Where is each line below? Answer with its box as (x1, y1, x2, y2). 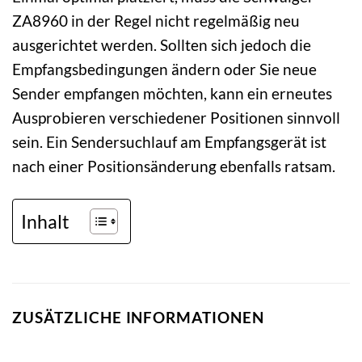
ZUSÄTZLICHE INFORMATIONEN (12, 307, 264, 326)
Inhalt (21, 209, 69, 233)
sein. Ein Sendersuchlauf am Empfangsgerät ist (12, 132, 326, 151)
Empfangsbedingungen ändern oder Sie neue (12, 59, 317, 78)
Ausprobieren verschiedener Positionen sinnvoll (12, 107, 340, 127)
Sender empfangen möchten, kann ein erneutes (12, 83, 332, 103)
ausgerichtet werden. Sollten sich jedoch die (12, 35, 311, 54)
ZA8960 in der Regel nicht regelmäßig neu (12, 11, 300, 30)
